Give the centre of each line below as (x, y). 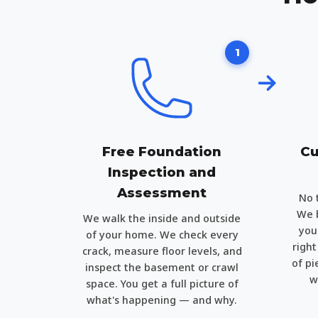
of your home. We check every (162, 235)
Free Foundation (162, 152)
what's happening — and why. (162, 300)
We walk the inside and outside (162, 218)
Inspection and (162, 172)
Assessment (162, 193)
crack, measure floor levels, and (162, 251)
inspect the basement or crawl (162, 267)
